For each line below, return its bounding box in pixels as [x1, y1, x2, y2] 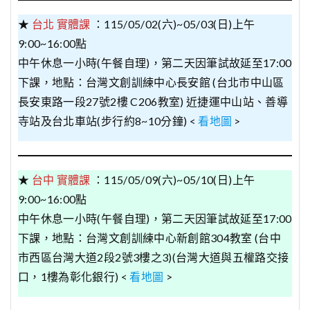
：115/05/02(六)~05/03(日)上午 [92, 17, 255, 31]
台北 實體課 [31, 17, 91, 31]
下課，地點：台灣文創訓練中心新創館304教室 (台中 [18, 231, 282, 245]
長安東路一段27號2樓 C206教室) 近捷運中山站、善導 [18, 95, 289, 109]
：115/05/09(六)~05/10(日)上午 [92, 173, 255, 187]
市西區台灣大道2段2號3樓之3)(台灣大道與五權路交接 [18, 250, 289, 264]
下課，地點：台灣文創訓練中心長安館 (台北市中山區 [18, 75, 284, 89]
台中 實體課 [31, 173, 91, 187]
